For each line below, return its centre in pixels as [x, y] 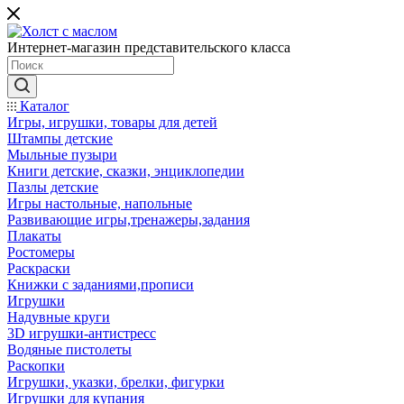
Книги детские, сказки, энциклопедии [126, 171]
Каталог [43, 106]
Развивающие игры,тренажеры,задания [129, 220]
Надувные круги [59, 317]
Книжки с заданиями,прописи [101, 285]
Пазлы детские [53, 187]
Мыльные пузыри [62, 155]
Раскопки [36, 366]
